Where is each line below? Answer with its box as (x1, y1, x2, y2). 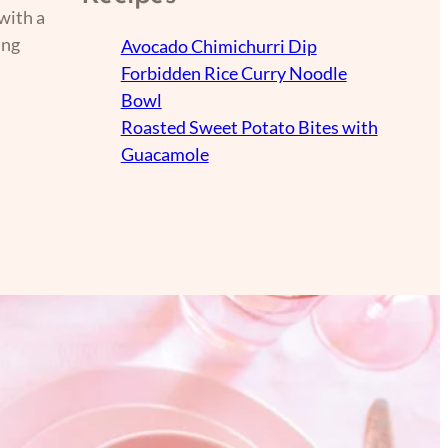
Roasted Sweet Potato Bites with (120, 115, 378, 138)
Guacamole (120, 142, 209, 165)
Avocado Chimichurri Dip (120, 34, 317, 57)
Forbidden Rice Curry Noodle (120, 61, 347, 84)
